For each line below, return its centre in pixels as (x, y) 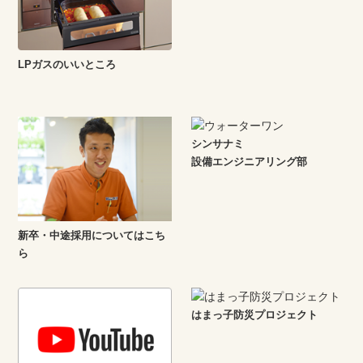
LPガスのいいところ (67, 64)
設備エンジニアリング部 (250, 162)
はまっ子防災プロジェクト (255, 315)
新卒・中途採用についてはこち (92, 235)
